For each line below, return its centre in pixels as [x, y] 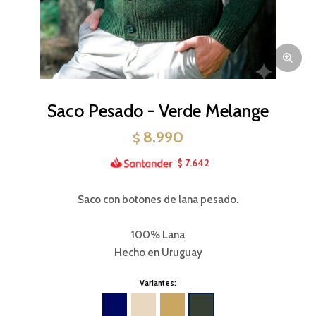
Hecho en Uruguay [158, 252]
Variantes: [158, 282]
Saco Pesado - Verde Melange [158, 111]
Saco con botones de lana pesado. [158, 199]
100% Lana [158, 235]
